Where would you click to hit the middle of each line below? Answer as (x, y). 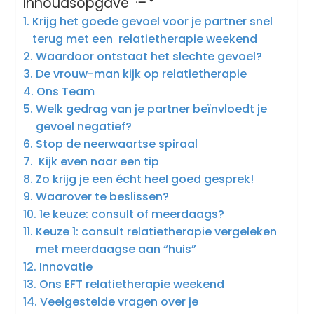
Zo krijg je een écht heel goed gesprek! (144, 179)
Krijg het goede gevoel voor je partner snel (152, 22)
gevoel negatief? (83, 127)
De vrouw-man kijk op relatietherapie (141, 74)
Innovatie (66, 267)
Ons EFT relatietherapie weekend (131, 285)
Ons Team (65, 92)
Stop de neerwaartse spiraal (116, 144)
